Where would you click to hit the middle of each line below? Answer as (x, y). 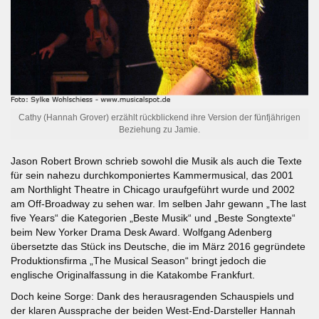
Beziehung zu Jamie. (159, 129)
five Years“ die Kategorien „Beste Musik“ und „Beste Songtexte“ (153, 218)
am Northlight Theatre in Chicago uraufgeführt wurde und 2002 (153, 189)
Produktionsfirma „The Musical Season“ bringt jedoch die (138, 260)
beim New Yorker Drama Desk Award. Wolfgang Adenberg (141, 232)
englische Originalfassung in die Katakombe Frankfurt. (133, 274)
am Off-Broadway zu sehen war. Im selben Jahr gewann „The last (158, 203)
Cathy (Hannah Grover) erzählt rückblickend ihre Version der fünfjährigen (159, 117)
